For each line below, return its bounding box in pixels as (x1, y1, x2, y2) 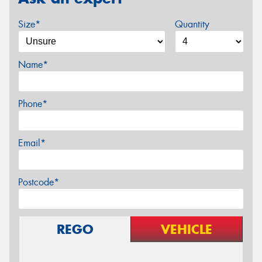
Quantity (174, 18, 209, 30)
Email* (18, 136, 46, 149)
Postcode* (18, 175, 59, 188)
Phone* (18, 97, 47, 110)
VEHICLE (161, 220, 212, 237)
